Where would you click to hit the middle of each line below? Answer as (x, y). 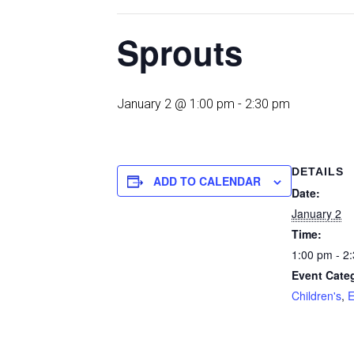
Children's (316, 295)
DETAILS (318, 171)
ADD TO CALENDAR (207, 181)
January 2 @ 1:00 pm (176, 104)
